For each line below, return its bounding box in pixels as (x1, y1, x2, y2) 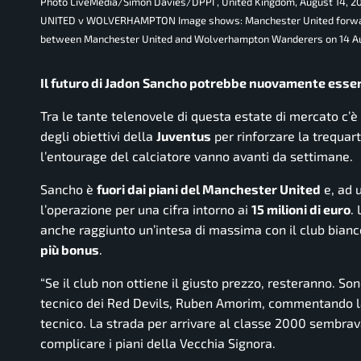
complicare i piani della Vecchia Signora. (40, 335, 276, 351)
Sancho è (40, 181, 97, 197)
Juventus (156, 128, 211, 144)
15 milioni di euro (251, 201, 351, 218)
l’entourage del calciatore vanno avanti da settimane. (40, 148, 353, 164)
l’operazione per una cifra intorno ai (40, 201, 251, 218)
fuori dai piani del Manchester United (97, 181, 321, 197)
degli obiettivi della (40, 128, 156, 144)
